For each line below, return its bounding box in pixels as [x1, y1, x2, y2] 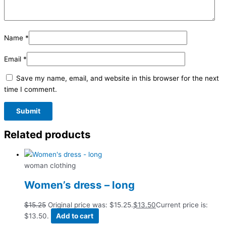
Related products [4, 128, 91, 141]
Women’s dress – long [24, 179, 135, 192]
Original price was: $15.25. [48, 201, 133, 209]
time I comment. [4, 85, 57, 94]
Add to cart [56, 212, 94, 220]
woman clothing [24, 161, 76, 169]
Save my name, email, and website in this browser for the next [16, 74, 219, 83]
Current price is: [156, 201, 208, 209]
